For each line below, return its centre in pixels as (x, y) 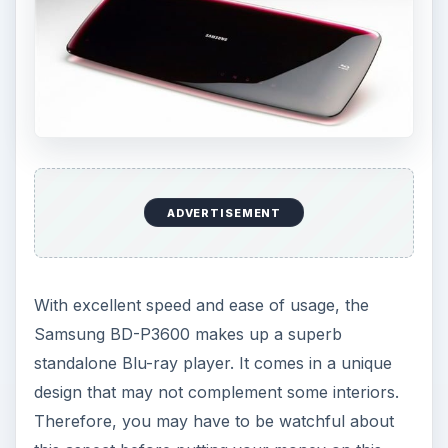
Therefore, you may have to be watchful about (213, 420)
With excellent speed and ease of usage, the (201, 304)
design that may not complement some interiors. (216, 391)
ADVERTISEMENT (224, 212)
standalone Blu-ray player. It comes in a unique (212, 362)
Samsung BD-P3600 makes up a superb (187, 333)
